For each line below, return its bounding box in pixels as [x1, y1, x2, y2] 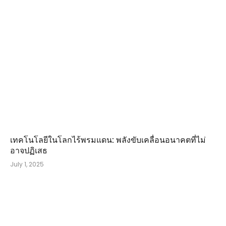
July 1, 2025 [10, 160, 44, 169]
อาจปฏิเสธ [10, 145, 47, 156]
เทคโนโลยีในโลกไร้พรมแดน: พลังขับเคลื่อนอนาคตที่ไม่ [10, 134, 206, 145]
